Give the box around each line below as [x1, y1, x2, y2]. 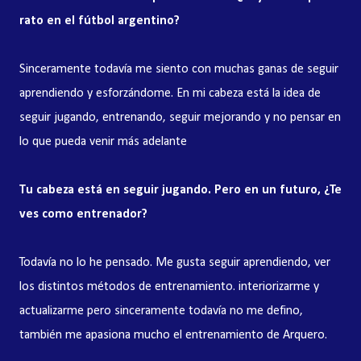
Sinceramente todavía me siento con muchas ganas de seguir [19, 63, 338, 76]
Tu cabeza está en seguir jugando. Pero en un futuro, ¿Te [19, 184, 342, 197]
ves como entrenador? [19, 208, 147, 221]
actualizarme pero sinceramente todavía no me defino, [19, 305, 303, 317]
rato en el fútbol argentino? [19, 15, 180, 27]
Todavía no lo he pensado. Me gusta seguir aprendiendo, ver [19, 256, 330, 269]
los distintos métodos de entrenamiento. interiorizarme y [19, 280, 319, 293]
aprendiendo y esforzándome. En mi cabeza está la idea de [19, 87, 321, 100]
